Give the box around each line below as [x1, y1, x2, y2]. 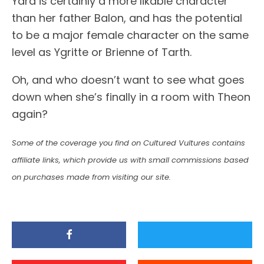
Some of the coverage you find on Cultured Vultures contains [12, 137, 245, 148]
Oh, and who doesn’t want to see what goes [12, 72, 245, 87]
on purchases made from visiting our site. [12, 171, 171, 183]
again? [12, 106, 48, 121]
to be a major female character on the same [12, 27, 249, 42]
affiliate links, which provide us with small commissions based [12, 154, 249, 166]
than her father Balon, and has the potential [12, 10, 242, 25]
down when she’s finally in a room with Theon [12, 89, 250, 104]
